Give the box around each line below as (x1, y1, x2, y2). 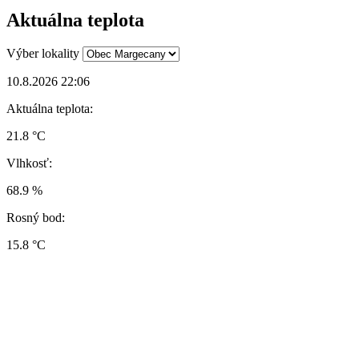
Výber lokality (6, 46, 79, 61)
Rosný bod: (6, 211, 65, 225)
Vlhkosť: (6, 156, 52, 171)
